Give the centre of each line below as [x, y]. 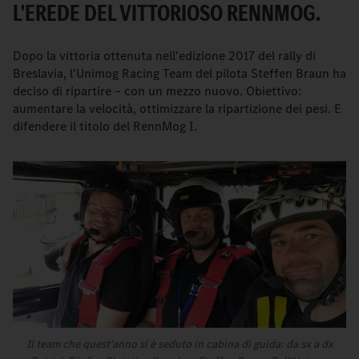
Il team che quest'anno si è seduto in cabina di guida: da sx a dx [179, 344]
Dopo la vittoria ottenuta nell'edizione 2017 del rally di [164, 56]
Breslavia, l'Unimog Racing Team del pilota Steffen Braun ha [179, 73]
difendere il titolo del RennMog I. [105, 126]
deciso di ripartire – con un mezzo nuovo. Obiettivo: [157, 91]
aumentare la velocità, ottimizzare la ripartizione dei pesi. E [177, 109]
